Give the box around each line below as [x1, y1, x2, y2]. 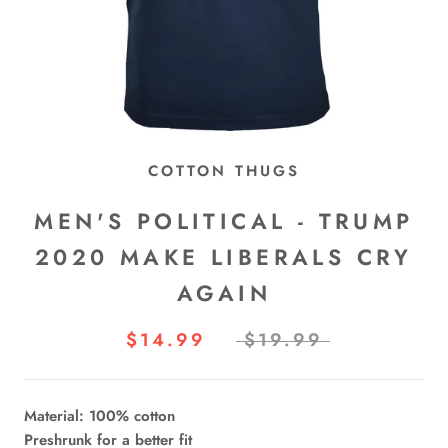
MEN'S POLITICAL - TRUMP [34, 205, 414, 238]
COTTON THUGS [148, 160, 300, 183]
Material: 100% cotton [24, 405, 175, 428]
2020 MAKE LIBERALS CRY [35, 241, 413, 274]
